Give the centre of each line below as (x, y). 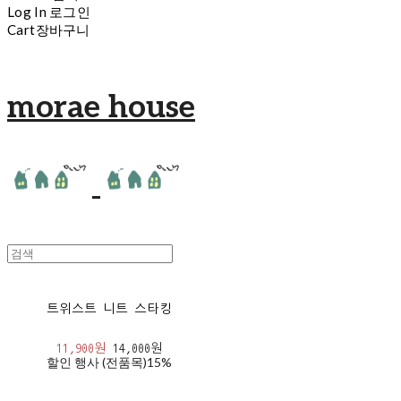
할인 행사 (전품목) (97, 363)
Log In (27, 12)
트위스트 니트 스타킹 (110, 309)
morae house (101, 108)
